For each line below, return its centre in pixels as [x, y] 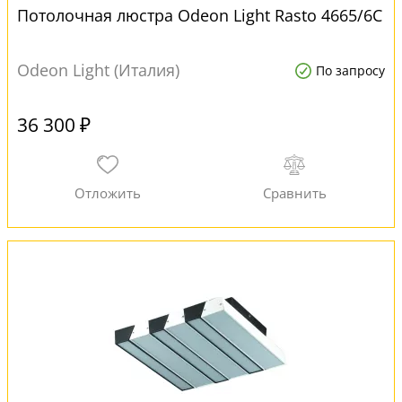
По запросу [350, 70]
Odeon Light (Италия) [98, 70]
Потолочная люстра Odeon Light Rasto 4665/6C [200, 15]
